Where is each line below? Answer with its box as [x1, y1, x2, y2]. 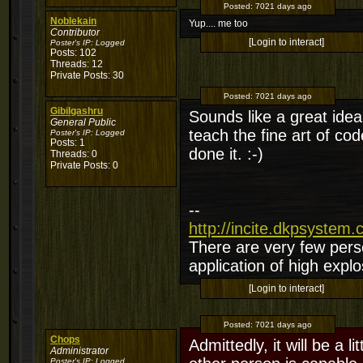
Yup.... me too [189, 18, 248, 29]
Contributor [50, 27, 100, 38]
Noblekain [50, 15, 96, 27]
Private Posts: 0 [50, 160, 118, 171]
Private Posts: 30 [50, 70, 124, 81]
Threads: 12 [50, 58, 103, 70]
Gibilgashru [50, 105, 103, 117]
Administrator [50, 345, 109, 357]
